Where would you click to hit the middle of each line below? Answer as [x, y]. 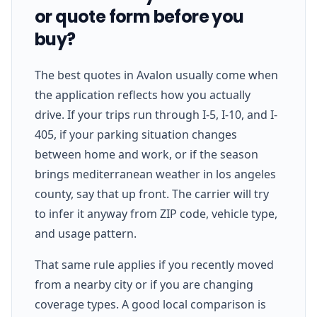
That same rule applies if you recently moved [154, 264]
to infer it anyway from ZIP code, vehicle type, [156, 213]
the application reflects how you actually [143, 94]
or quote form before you [139, 16]
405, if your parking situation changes [136, 134]
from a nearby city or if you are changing [144, 284]
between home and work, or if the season [146, 154]
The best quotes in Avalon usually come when [156, 75]
